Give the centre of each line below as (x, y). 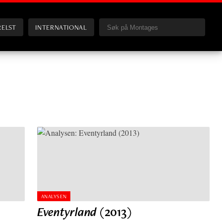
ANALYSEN (54, 196)
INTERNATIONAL (61, 27)
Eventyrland (67, 212)
